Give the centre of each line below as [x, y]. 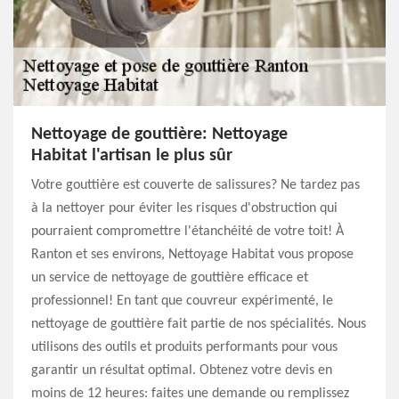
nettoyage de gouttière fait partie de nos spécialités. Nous [199, 324]
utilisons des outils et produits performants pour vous [184, 347]
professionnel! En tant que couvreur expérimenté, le [182, 301]
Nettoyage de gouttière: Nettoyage [159, 134]
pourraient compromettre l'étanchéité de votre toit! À [187, 232]
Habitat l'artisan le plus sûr [132, 156]
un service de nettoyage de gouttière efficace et [170, 278]
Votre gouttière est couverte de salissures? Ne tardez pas [195, 185]
